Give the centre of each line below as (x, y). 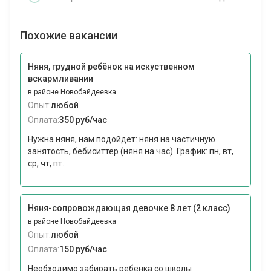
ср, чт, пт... (48, 164)
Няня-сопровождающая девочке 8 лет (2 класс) (129, 208)
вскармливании (60, 79)
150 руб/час (83, 250)
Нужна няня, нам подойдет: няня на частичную (122, 139)
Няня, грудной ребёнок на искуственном (111, 67)
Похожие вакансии (69, 36)
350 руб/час (83, 120)
